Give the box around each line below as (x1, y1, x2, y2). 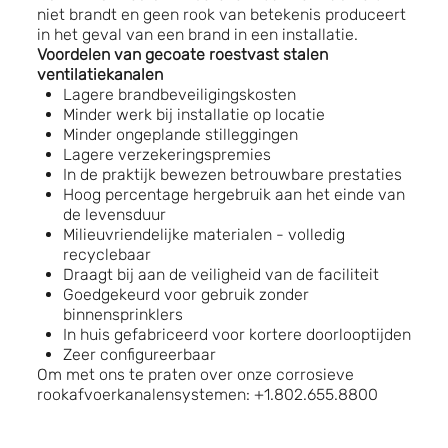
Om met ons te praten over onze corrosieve (37, 364, 354, 384)
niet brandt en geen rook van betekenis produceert (37, 4, 406, 24)
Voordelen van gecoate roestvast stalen (37, 44, 328, 64)
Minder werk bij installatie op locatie (62, 104, 325, 124)
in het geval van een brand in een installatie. (37, 24, 358, 44)
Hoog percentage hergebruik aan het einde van (62, 184, 405, 204)
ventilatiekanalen (37, 64, 163, 84)
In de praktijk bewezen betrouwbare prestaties (62, 164, 402, 184)
